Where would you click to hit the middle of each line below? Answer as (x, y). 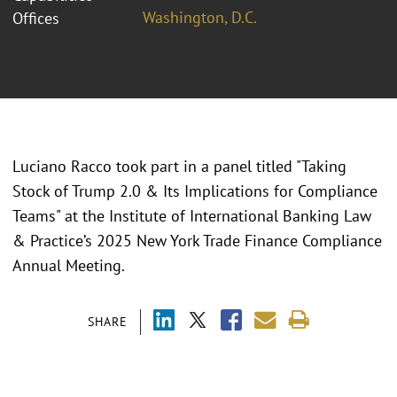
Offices (36, 18)
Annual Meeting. (69, 266)
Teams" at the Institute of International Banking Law (192, 216)
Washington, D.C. (200, 17)
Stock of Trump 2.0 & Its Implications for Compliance (195, 191)
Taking (324, 167)
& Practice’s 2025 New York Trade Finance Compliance (197, 241)
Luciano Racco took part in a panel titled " (157, 167)
